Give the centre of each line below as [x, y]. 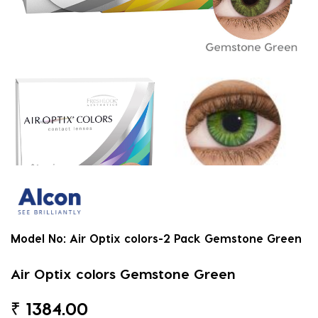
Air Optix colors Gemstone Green [123, 273]
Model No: [38, 238]
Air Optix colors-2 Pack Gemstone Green [186, 238]
